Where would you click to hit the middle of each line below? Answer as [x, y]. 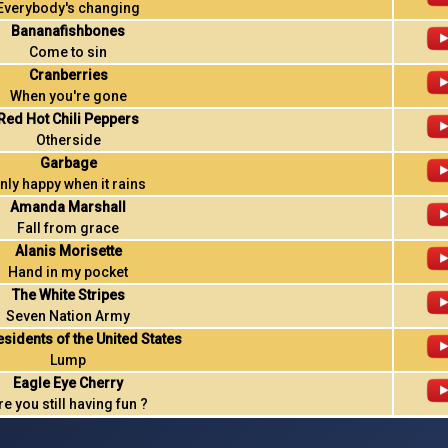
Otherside [68, 140]
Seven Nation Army [68, 316]
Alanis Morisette [68, 251]
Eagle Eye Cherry [68, 383]
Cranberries [68, 75]
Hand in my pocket [68, 272]
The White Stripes [68, 295]
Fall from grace [68, 228]
